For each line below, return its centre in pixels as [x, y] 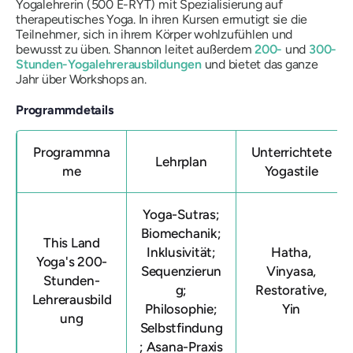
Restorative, [291, 290]
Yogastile [291, 171]
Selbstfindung [181, 327]
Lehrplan [181, 161]
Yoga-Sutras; [181, 214]
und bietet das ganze [260, 64]
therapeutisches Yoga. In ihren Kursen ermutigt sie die [162, 19]
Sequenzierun [181, 271]
